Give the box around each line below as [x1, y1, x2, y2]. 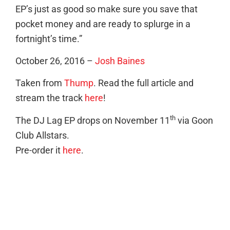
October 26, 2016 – [15, 55, 95, 66]
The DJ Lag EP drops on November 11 [15, 115, 170, 126]
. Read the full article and [93, 78, 194, 89]
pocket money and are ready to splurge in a [15, 18, 190, 29]
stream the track [15, 93, 85, 104]
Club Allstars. [15, 130, 69, 141]
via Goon [176, 115, 213, 126]
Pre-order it [15, 145, 63, 156]
